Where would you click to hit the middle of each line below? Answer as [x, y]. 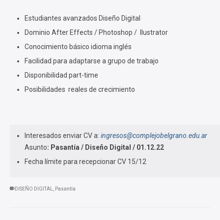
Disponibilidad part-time [61, 75]
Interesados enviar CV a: [63, 136]
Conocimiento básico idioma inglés [78, 47]
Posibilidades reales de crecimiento [80, 89]
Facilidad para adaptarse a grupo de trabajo [92, 61]
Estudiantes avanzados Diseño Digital [82, 18]
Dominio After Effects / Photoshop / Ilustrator [96, 32]
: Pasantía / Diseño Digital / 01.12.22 [106, 147]
